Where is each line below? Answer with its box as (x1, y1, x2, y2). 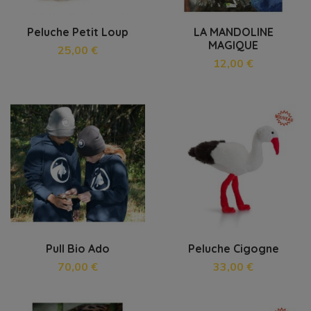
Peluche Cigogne (187, 241, 279, 255)
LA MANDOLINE (193, 25, 274, 40)
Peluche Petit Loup (27, 25, 128, 40)
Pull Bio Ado (46, 241, 110, 255)
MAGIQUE (208, 38, 258, 53)
